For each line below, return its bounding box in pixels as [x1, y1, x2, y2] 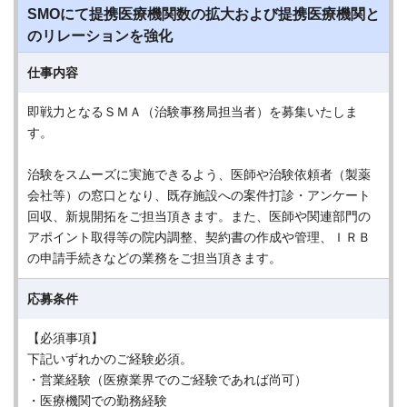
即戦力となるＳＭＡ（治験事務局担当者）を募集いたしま [27, 104, 358, 119]
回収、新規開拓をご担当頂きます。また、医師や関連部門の [27, 209, 371, 223]
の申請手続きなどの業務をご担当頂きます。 [27, 251, 282, 265]
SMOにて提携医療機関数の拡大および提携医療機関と [27, 6, 380, 22]
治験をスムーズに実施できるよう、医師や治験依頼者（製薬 [27, 167, 371, 182]
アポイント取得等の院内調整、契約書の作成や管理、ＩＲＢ [27, 230, 371, 244]
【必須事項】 [27, 331, 104, 345]
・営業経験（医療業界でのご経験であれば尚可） [27, 372, 307, 387]
